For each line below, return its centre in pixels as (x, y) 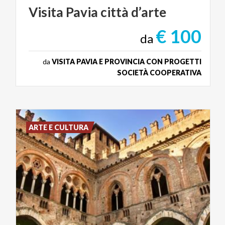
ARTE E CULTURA (59, 128)
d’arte (149, 12)
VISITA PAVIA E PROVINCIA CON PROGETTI (127, 62)
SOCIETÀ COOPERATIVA (159, 73)
